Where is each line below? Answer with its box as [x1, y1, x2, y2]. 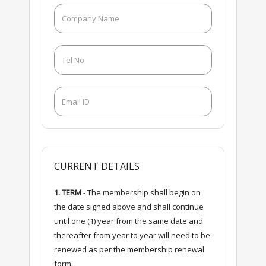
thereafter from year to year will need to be [53, 229, 210, 240]
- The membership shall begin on [81, 186, 201, 198]
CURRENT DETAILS [53, 159, 140, 173]
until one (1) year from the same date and [53, 215, 203, 226]
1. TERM [53, 186, 81, 198]
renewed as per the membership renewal [53, 243, 204, 255]
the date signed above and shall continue [53, 201, 204, 212]
